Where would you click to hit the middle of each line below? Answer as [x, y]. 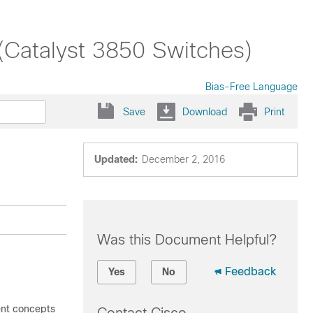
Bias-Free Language [252, 87]
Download [205, 111]
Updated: [116, 159]
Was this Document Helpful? [187, 240]
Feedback [250, 271]
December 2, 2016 [183, 159]
